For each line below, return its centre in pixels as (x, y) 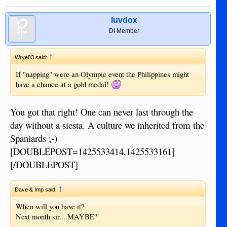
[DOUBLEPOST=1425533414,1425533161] (92, 151)
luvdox (124, 20)
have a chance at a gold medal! (63, 84)
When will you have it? (50, 207)
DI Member (124, 31)
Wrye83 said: (32, 57)
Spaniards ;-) (34, 138)
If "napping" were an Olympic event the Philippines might (102, 74)
